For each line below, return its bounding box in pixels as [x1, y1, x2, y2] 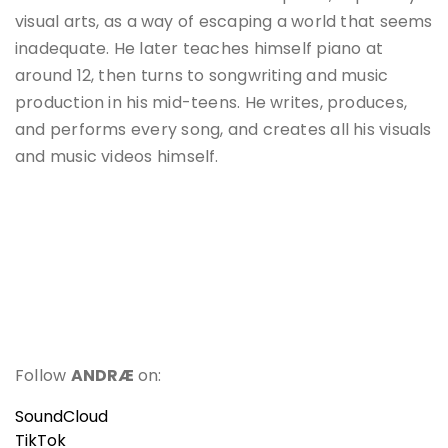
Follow [15, 364, 71, 388]
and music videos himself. [15, 145, 219, 169]
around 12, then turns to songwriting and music [15, 64, 389, 88]
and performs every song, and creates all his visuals [15, 118, 432, 142]
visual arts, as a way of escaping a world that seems [15, 10, 433, 34]
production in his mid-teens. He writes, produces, [15, 91, 408, 115]
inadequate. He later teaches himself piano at [15, 37, 384, 61]
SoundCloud [15, 405, 108, 429]
